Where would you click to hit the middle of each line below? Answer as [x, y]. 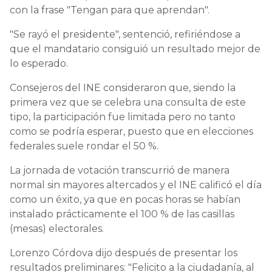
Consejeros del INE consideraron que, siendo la [123, 87]
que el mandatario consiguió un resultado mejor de [135, 49]
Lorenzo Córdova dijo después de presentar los [124, 253]
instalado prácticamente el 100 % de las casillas [122, 214]
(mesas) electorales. [57, 228]
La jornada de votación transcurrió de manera [120, 170]
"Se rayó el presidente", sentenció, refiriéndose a [125, 34]
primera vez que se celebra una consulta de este [128, 102]
